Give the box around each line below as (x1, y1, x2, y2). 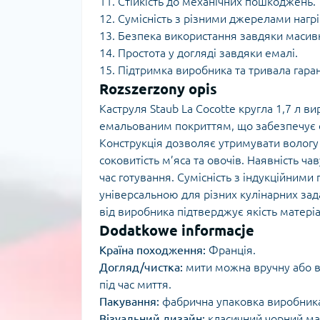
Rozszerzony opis (99, 81, 217, 97)
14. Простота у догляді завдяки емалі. (99, 46, 298, 59)
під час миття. (99, 278, 171, 291)
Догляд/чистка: (99, 261, 183, 274)
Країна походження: (99, 244, 206, 256)
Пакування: (99, 295, 159, 308)
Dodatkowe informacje (99, 222, 254, 239)
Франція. (206, 244, 256, 256)
